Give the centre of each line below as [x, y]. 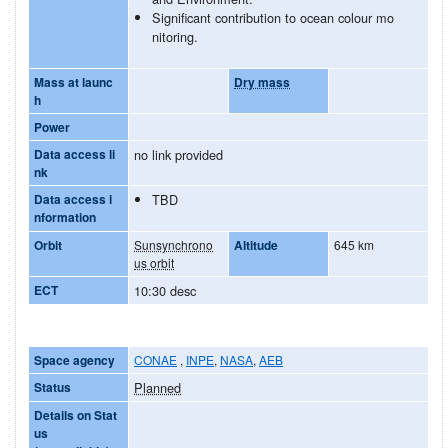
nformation [65, 216]
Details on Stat [75, 414]
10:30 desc [165, 290]
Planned [157, 387]
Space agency [74, 359]
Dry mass [262, 81]
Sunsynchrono [173, 244]
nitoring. [175, 36]
